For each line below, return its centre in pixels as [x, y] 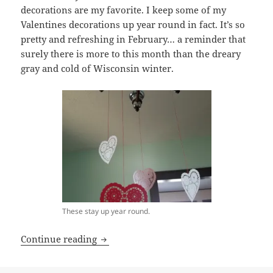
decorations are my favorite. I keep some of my [124, 10]
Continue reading [60, 239]
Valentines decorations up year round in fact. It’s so [133, 25]
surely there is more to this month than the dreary [131, 54]
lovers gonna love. [140, 238]
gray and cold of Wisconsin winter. [97, 69]
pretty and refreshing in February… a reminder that [133, 39]
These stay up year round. [106, 211]
